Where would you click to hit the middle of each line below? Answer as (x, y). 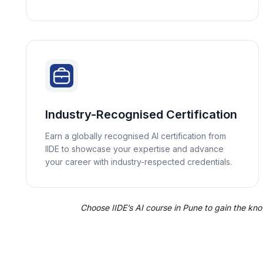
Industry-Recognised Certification (141, 114)
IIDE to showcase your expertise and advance (134, 149)
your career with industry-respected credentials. (139, 162)
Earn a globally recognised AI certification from (136, 136)
